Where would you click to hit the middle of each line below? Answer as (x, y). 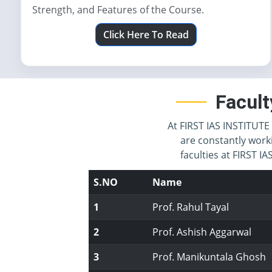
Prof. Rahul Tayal (191, 207)
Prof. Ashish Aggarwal (202, 232)
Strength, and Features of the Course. (118, 10)
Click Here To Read (146, 35)
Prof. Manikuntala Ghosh (209, 257)
